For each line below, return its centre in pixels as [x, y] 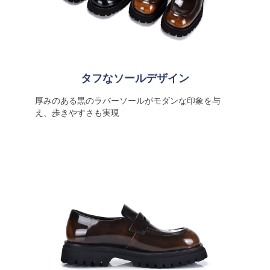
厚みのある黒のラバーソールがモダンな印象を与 [127, 101]
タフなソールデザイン [135, 78]
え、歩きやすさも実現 [77, 113]
